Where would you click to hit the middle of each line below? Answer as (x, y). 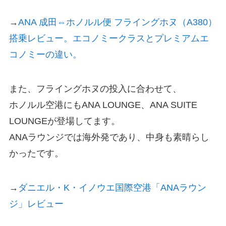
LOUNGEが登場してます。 (64, 121)
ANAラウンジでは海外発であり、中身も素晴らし (109, 137)
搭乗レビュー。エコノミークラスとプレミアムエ (109, 39)
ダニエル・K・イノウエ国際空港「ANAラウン (112, 187)
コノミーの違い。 (45, 55)
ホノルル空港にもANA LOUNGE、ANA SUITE (103, 105)
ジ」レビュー (36, 204)
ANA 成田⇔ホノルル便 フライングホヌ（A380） (117, 22)
